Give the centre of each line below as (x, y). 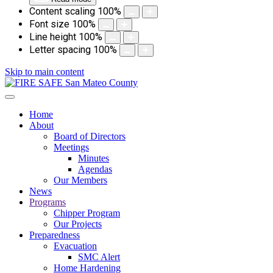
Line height (53, 37)
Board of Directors (90, 136)
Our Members (80, 180)
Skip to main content (44, 72)
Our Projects (78, 224)
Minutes (94, 158)
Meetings (71, 147)
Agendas (95, 169)
